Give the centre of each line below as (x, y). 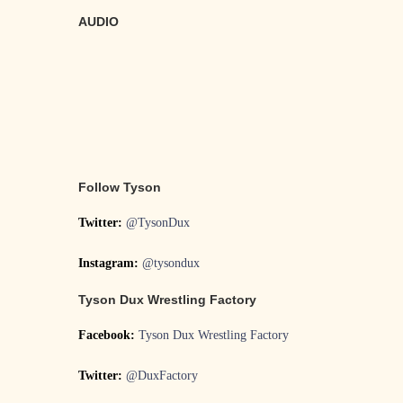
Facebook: (108, 336)
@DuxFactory (162, 376)
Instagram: (110, 264)
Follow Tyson (120, 188)
